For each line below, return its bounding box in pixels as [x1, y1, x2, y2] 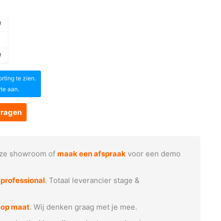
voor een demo [126, 148, 181, 158]
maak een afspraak [57, 148, 126, 158]
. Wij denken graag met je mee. [30, 202, 138, 212]
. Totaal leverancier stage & [45, 175, 140, 185]
